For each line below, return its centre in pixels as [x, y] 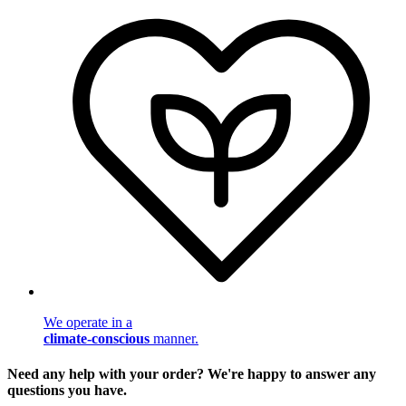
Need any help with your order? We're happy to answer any [192, 373]
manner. [174, 338]
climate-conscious [97, 338]
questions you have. [67, 390]
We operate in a [88, 322]
